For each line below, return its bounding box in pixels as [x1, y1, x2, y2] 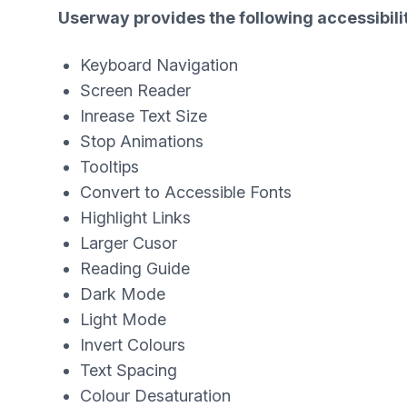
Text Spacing [80, 361, 177, 380]
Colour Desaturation [80, 386, 231, 405]
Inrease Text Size [80, 106, 207, 125]
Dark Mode [80, 284, 165, 303]
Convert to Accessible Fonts [80, 183, 292, 202]
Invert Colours [80, 335, 185, 354]
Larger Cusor [80, 233, 177, 253]
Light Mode [80, 310, 166, 329]
